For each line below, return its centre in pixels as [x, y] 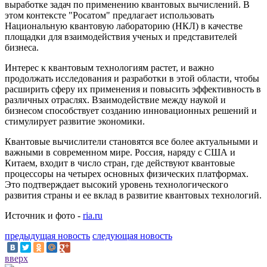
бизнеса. [22, 47]
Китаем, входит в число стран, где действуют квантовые [120, 163]
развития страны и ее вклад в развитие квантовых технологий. [133, 195]
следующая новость [132, 235]
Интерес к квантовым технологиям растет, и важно [109, 67]
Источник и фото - [44, 215]
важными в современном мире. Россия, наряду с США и [120, 152]
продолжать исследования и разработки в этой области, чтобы [132, 78]
